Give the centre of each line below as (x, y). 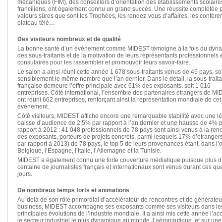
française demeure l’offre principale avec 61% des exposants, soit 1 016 (114, 86)
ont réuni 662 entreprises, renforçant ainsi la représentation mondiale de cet (119, 100)
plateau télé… (36, 23)
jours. (25, 174)
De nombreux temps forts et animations (73, 190)
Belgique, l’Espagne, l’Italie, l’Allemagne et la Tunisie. (89, 151)
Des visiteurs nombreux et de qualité (69, 39)
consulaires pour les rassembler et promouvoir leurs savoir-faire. (104, 62)
